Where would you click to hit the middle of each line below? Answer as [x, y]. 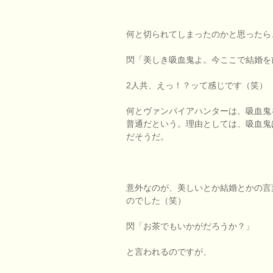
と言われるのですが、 [169, 251]
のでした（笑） [156, 200]
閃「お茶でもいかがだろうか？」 [190, 226]
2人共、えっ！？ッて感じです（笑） [197, 85]
